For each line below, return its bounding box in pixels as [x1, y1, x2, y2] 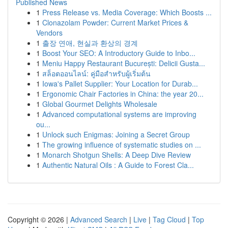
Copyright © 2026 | [8, 214, 70, 224]
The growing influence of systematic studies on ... [42, 139, 201, 150]
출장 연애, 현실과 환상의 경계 [42, 38, 138, 48]
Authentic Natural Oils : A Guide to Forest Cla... [42, 160, 194, 170]
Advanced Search [70, 214, 127, 224]
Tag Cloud [153, 214, 186, 224]
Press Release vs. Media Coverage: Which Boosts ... [42, 7, 212, 17]
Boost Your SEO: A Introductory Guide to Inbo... [42, 48, 195, 58]
